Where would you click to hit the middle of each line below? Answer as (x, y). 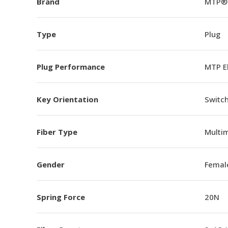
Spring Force (61, 197)
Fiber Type (57, 132)
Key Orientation (67, 99)
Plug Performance (71, 66)
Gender (51, 164)
